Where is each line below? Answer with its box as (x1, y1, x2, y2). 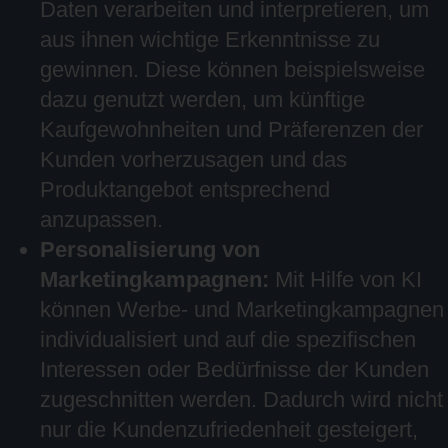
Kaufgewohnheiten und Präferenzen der (40, 117, 423, 142)
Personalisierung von (40, 237, 260, 262)
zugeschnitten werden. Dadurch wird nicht (40, 387, 443, 412)
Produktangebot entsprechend (40, 177, 330, 202)
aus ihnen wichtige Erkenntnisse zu (40, 27, 380, 52)
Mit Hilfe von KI (269, 267, 422, 292)
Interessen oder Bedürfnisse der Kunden (40, 357, 429, 382)
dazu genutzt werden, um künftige (40, 87, 365, 112)
